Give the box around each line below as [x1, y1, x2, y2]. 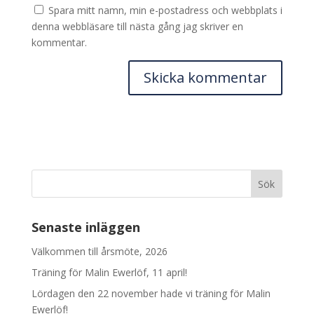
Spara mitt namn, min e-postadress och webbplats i [48, 3, 282, 17]
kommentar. [31, 35, 87, 49]
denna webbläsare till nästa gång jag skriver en [31, 19, 243, 33]
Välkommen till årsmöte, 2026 [31, 244, 168, 258]
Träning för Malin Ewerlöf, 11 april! [31, 265, 187, 279]
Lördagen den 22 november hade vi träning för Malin [31, 286, 271, 300]
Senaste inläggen [31, 218, 140, 235]
